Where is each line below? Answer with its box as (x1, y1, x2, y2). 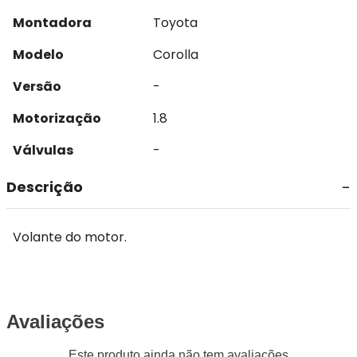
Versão (13, 77, 61, 96)
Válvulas (13, 141, 73, 159)
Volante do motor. (13, 228, 127, 246)
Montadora (13, 14, 92, 32)
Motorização (13, 109, 101, 127)
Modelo (13, 45, 64, 64)
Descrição (6, 177, 83, 197)
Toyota (153, 14, 198, 32)
